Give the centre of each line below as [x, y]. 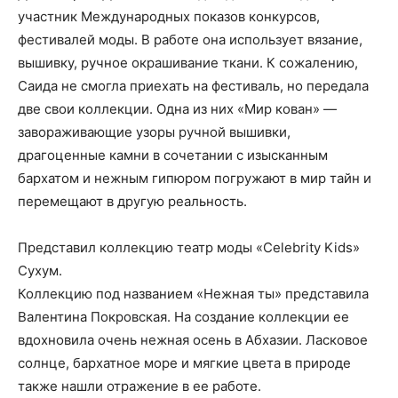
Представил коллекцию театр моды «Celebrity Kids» [189, 247]
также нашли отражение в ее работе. [139, 386]
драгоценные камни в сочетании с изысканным [173, 155]
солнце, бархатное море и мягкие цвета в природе [184, 363]
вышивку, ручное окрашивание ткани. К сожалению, [188, 63]
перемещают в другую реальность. [132, 201]
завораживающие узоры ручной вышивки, [154, 132]
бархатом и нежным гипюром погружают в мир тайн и [195, 178]
